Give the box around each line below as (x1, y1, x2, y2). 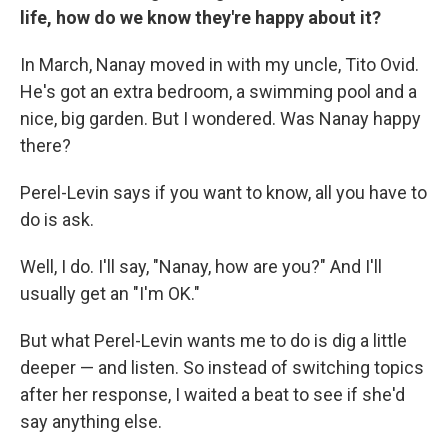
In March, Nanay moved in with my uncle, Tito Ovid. (20, 54, 419, 76)
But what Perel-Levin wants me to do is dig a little (20, 330, 407, 352)
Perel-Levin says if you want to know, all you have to (20, 182, 427, 204)
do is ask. (20, 209, 94, 231)
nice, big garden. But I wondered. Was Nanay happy (20, 108, 421, 130)
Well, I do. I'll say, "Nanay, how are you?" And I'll (20, 256, 382, 278)
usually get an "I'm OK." (20, 283, 200, 305)
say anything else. (20, 411, 162, 433)
